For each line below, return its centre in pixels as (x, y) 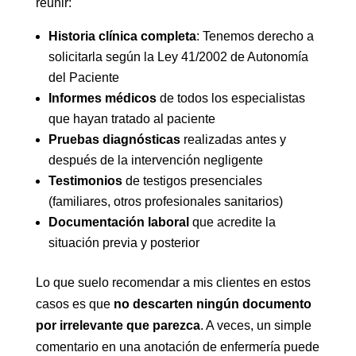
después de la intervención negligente (155, 160)
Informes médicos (102, 98)
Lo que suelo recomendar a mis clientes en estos (173, 282)
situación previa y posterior (124, 243)
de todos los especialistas (230, 98)
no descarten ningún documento (212, 304)
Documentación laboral (118, 222)
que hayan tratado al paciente (132, 119)
